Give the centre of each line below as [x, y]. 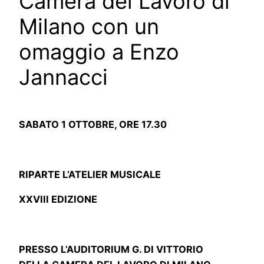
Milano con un [89, 27]
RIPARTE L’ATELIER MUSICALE [90, 174]
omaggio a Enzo [99, 52]
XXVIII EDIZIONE [58, 199]
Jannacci [63, 77]
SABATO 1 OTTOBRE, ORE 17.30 [93, 125]
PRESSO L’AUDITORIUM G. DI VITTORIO [111, 249]
